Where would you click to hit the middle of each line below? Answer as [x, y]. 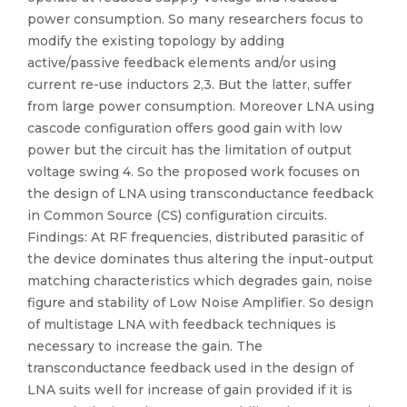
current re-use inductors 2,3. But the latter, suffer [189, 84]
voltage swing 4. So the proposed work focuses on [194, 172]
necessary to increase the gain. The [145, 346]
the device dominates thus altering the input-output [200, 259]
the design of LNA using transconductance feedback [200, 194]
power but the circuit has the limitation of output [189, 150]
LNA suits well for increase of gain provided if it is [190, 390]
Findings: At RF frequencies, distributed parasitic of [195, 237]
